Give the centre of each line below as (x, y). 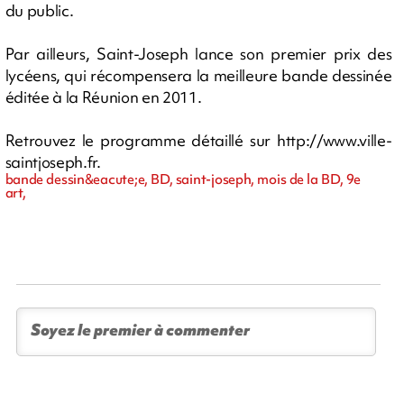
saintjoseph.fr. (53, 161)
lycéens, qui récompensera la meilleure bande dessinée (198, 75)
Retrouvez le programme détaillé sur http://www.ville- (198, 140)
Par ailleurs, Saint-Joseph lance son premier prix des (198, 53)
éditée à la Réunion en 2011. (103, 96)
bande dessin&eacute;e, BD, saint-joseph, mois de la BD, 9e (183, 179)
